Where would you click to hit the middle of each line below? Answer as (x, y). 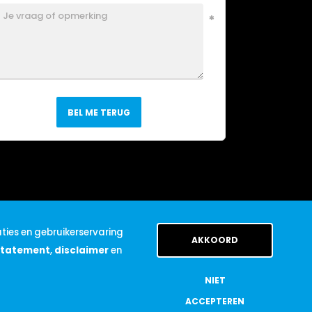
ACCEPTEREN (215, 301)
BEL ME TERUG (99, 113)
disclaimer (81, 250)
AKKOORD (215, 240)
